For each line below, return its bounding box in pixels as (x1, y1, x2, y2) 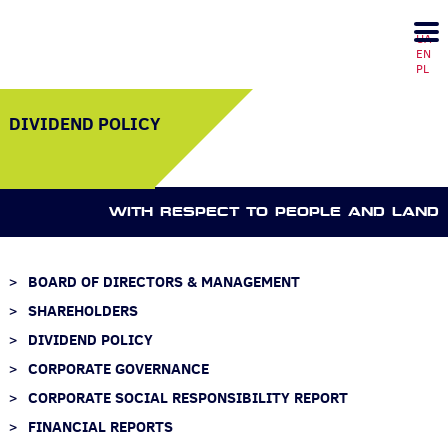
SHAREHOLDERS (27, 300, 138, 321)
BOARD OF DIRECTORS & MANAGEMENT (27, 271, 300, 292)
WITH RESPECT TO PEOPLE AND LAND (109, 204, 440, 219)
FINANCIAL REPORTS (27, 416, 173, 437)
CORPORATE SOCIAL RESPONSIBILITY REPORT (27, 387, 348, 408)
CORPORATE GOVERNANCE (27, 358, 209, 379)
